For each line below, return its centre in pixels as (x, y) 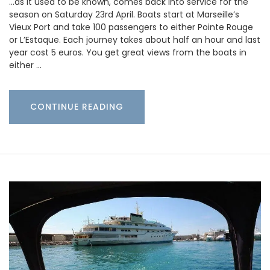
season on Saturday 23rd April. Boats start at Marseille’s (124, 15)
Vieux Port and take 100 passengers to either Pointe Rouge (131, 27)
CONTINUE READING (77, 107)
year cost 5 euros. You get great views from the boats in (128, 53)
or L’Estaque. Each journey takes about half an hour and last (135, 40)
